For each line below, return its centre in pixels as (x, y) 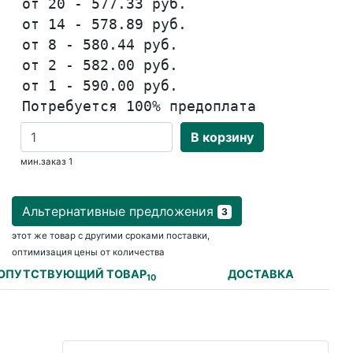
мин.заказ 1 (46, 162)
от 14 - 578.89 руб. (105, 25)
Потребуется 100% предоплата (139, 107)
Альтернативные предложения (120, 212)
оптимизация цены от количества (88, 253)
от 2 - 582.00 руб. (100, 66)
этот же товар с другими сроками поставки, (111, 236)
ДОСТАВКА (260, 274)
